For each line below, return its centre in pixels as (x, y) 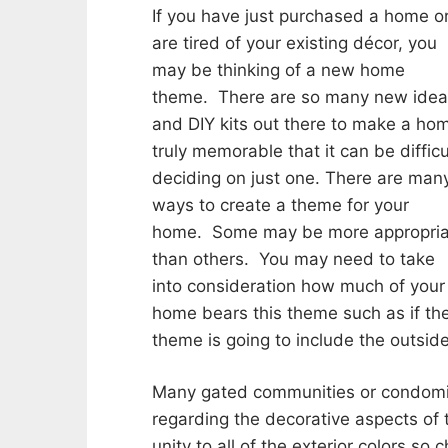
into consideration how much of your (298, 285)
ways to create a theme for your (280, 204)
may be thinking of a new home (278, 69)
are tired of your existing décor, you (294, 42)
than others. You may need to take (293, 258)
